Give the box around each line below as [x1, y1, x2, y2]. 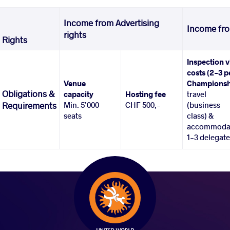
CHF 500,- [125, 100, 161, 110]
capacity [64, 89, 94, 100]
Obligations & [2, 88, 55, 100]
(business [187, 100, 221, 110]
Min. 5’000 [64, 100, 100, 110]
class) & [187, 110, 214, 121]
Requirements [2, 100, 57, 111]
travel [187, 89, 207, 100]
